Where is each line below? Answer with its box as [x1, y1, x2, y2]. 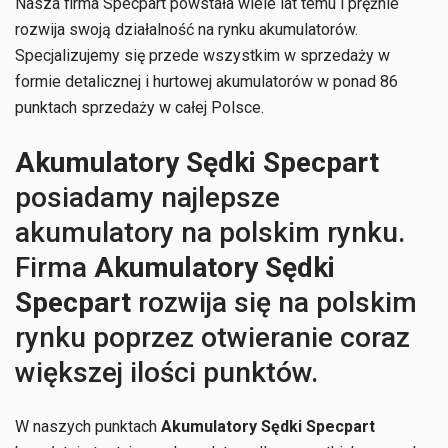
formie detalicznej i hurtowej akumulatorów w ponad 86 [15, 72, 398, 91]
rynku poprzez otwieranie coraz [15, 321, 410, 354]
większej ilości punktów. [15, 356, 318, 389]
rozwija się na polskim [138, 286, 417, 319]
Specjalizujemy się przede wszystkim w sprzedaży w [15, 46, 390, 65]
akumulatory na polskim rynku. [15, 216, 405, 249]
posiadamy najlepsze [15, 181, 280, 214]
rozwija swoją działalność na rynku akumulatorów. [15, 20, 358, 39]
